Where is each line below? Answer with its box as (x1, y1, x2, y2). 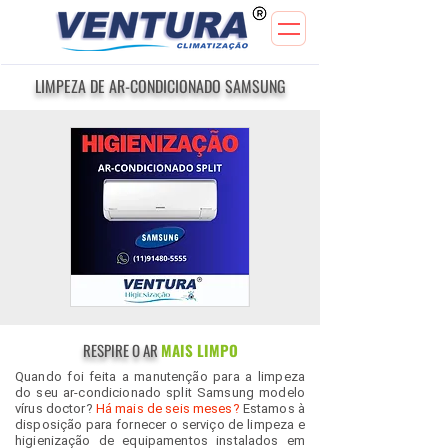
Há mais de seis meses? (95, 401, 240, 416)
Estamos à (239, 401, 306, 416)
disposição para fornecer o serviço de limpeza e (15, 417, 305, 432)
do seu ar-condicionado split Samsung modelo (15, 385, 305, 400)
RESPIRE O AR (82, 339, 161, 361)
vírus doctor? (15, 401, 96, 416)
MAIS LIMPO (160, 339, 238, 361)
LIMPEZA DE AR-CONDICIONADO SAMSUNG (34, 74, 286, 98)
